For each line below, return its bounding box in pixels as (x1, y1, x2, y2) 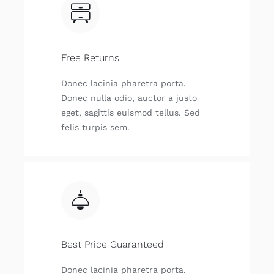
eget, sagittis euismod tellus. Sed (61, 107, 200, 117)
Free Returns (61, 51, 119, 64)
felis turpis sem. (61, 122, 130, 132)
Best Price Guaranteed (61, 239, 164, 251)
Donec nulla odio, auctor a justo (61, 92, 197, 103)
